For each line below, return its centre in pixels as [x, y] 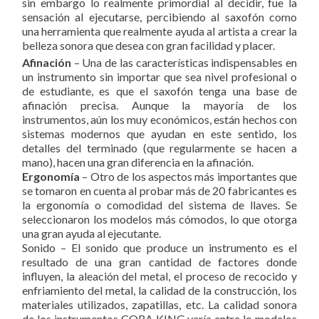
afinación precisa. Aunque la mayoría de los [159, 105]
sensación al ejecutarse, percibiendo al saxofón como [159, 17]
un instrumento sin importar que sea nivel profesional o [159, 77]
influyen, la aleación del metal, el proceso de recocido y [159, 276]
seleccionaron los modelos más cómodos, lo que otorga [159, 219]
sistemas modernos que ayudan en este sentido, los [159, 134]
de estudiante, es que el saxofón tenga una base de [159, 91]
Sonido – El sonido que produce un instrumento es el [159, 248]
